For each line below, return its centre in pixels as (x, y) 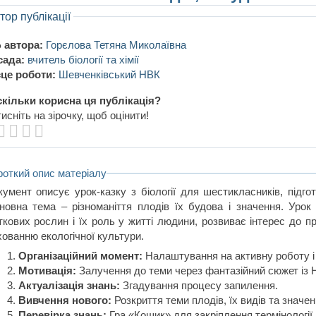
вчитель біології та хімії (83, 59)
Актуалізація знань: (69, 286)
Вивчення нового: (65, 300)
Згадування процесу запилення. (199, 286)
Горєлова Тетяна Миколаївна (116, 44)
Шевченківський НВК (109, 74)
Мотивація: (48, 271)
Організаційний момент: (81, 256)
